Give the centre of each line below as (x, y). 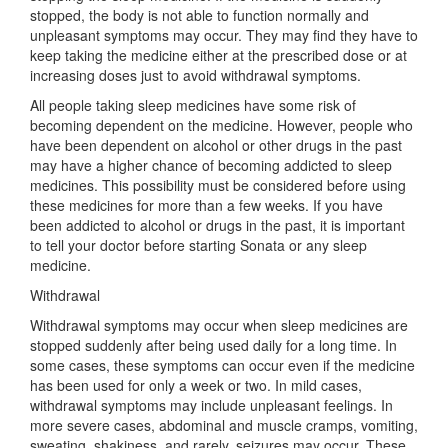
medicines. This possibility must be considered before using (218, 185)
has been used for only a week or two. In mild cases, (196, 385)
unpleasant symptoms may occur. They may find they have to (224, 35)
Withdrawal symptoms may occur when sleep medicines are (219, 325)
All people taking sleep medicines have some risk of (193, 105)
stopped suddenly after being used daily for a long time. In (213, 345)
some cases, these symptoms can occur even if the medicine (222, 365)
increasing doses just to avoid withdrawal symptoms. (195, 75)
